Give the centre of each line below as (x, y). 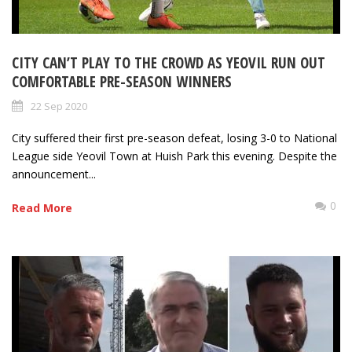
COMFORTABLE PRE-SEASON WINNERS (122, 82)
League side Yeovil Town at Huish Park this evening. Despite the (174, 156)
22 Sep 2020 (59, 106)
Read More (42, 208)
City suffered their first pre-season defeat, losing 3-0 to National (174, 138)
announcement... (54, 174)
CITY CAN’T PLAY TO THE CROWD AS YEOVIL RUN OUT (169, 63)
